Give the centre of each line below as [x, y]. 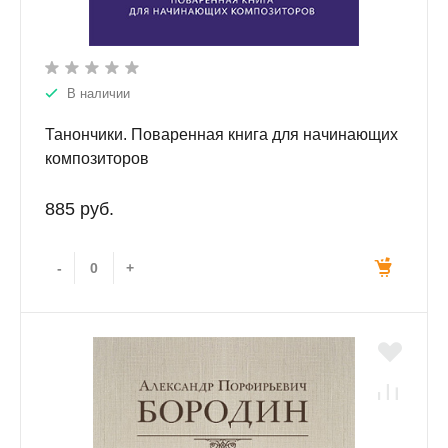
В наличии [98, 94]
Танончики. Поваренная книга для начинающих [221, 135]
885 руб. [79, 209]
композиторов [97, 159]
